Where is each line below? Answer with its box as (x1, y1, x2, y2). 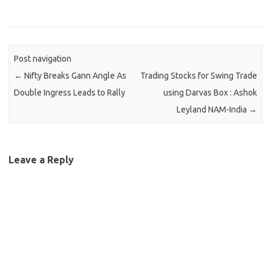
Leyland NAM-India (176, 104, 249, 114)
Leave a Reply (8, 154, 74, 165)
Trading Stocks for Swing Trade (140, 70, 257, 80)
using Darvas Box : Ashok (163, 87, 257, 97)
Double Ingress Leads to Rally (14, 87, 126, 97)
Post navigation (14, 53, 72, 64)
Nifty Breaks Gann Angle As (22, 70, 127, 80)
